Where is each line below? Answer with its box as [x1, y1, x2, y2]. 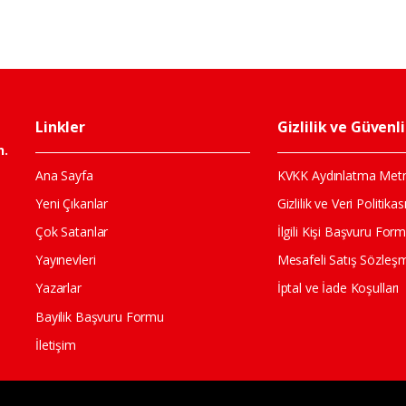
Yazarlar [34, 279, 82, 297]
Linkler [34, 117, 85, 138]
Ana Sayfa [34, 166, 93, 184]
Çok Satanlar [34, 222, 109, 240]
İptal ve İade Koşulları [276, 279, 400, 297]
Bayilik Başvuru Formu [34, 307, 164, 325]
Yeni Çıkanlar [34, 194, 109, 212]
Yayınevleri [34, 251, 96, 269]
